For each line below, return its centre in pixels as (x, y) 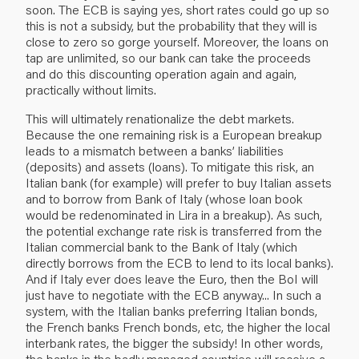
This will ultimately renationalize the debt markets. (160, 118)
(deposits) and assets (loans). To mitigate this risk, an (170, 166)
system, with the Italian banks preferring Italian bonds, (171, 310)
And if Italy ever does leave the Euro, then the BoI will (172, 278)
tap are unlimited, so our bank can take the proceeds (168, 57)
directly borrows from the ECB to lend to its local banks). (179, 262)
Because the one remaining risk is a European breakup (174, 134)
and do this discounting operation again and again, (161, 73)
